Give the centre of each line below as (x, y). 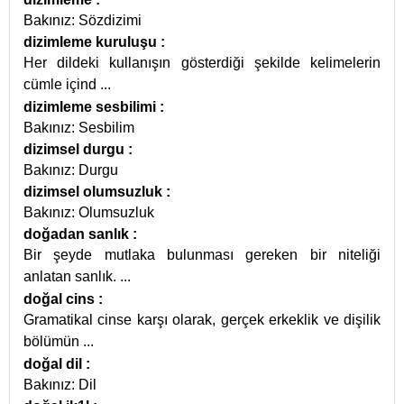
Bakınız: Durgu (71, 170)
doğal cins (61, 299)
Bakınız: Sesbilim (79, 128)
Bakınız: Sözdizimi (83, 20)
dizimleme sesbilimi (92, 107)
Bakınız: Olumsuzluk (89, 212)
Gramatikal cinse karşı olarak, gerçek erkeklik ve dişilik (202, 320)
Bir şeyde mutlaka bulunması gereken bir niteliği (202, 255)
